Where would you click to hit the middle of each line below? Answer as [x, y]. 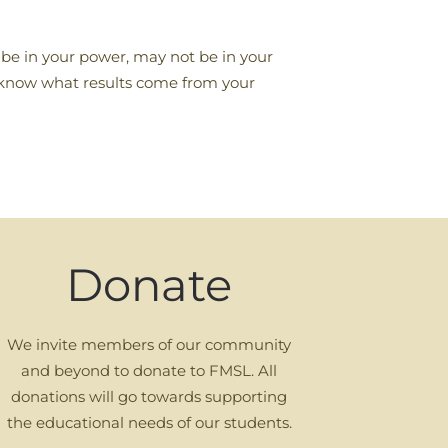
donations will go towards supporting [149, 396]
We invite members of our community [149, 344]
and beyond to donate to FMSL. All [149, 370]
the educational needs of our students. [149, 422]
